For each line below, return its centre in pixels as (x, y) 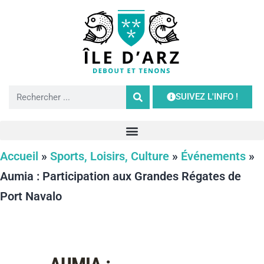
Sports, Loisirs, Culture (110, 156)
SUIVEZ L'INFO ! (207, 97)
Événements (213, 156)
